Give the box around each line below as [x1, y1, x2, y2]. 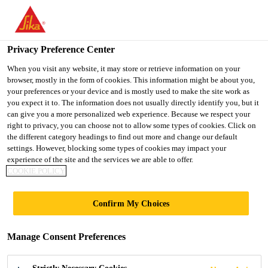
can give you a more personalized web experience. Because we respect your [7, 109, 250, 118]
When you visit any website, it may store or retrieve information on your [7, 64, 240, 73]
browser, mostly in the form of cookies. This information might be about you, [7, 75, 255, 84]
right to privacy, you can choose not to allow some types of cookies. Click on [7, 121, 256, 130]
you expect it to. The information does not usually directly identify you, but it [7, 98, 259, 107]
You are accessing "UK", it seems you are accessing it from [10, 11, 233, 22]
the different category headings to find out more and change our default [7, 132, 237, 141]
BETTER [28, 175, 133, 205]
